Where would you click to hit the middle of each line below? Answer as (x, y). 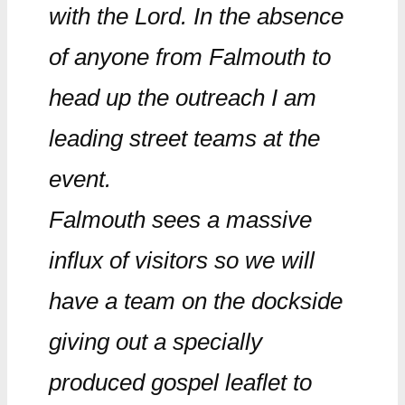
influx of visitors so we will (181, 260)
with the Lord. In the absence (196, 16)
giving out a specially (155, 342)
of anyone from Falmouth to (189, 57)
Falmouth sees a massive (180, 220)
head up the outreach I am (182, 98)
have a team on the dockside (195, 301)
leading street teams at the (184, 138)
